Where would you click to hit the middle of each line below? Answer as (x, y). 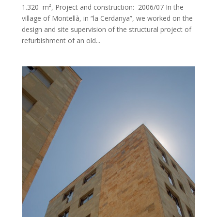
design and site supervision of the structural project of (106, 30)
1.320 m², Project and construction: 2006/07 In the (102, 7)
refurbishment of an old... (61, 41)
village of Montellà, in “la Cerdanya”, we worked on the (107, 18)
